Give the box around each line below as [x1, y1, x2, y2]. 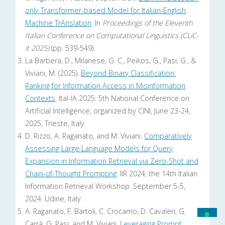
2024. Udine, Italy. [25, 193, 83, 203]
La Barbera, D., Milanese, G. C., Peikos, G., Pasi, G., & [25, 55, 196, 65]
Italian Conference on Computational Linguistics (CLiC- [25, 30, 199, 40]
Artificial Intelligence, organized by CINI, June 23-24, [25, 105, 191, 116]
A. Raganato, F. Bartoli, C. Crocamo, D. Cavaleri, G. [25, 206, 186, 216]
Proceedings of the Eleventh [102, 18, 193, 28]
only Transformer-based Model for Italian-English [25, 5, 186, 15]
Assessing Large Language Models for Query [25, 143, 173, 153]
